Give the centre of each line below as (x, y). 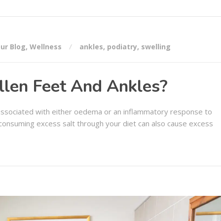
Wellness (46, 47)
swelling (156, 47)
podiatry (122, 47)
